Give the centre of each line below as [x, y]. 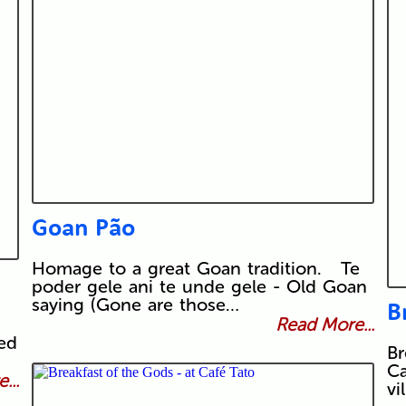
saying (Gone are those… [135, 305]
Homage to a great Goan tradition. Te [195, 269]
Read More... [325, 325]
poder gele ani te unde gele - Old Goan [199, 287]
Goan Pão [83, 227]
